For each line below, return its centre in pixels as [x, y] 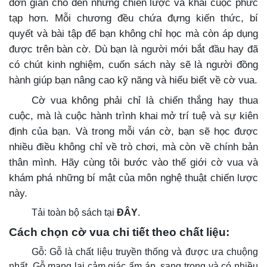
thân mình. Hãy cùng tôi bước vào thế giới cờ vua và [133, 162]
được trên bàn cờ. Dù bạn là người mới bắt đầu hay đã [133, 49]
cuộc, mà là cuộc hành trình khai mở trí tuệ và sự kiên [133, 116]
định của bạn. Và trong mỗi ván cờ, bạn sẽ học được [133, 131]
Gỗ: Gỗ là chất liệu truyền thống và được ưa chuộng [145, 252]
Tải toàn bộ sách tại [74, 213]
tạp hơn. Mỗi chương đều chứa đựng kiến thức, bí [133, 18]
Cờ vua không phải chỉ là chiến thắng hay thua [145, 100]
